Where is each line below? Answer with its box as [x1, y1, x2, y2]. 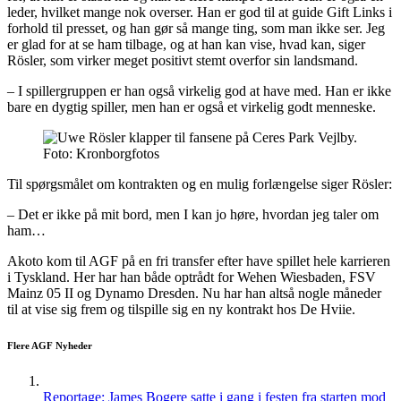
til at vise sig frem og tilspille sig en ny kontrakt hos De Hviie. [7, 302, 355, 318]
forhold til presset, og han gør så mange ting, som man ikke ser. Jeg [7, 21, 385, 37]
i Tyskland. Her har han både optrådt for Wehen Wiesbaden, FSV [7, 269, 376, 286]
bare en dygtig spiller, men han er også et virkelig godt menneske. [7, 99, 376, 115]
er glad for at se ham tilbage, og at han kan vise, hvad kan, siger [7, 37, 365, 53]
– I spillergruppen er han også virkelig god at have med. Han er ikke [7, 83, 391, 99]
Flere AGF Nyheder [7, 340, 92, 352]
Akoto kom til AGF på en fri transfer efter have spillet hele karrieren [7, 253, 390, 269]
